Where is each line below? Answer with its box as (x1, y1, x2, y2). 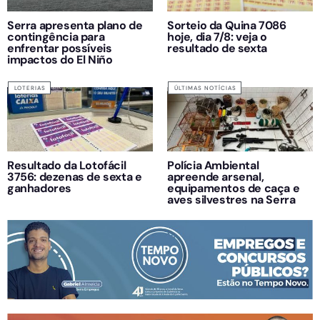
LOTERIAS (14, 84, 46, 92)
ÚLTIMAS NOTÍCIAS (174, 84, 236, 92)
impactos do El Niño (7, 52, 113, 68)
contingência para (7, 29, 105, 45)
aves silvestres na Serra (167, 192, 296, 208)
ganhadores (7, 181, 71, 196)
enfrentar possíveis (7, 41, 112, 56)
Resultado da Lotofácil (7, 158, 126, 174)
